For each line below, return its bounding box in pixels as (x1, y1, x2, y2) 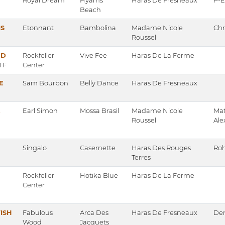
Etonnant (23, 24, 54, 32)
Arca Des (80, 208, 108, 217)
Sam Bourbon (23, 79, 68, 87)
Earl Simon (23, 106, 58, 115)
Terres (132, 153, 151, 162)
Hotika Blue (80, 171, 118, 180)
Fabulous (23, 208, 53, 217)
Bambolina (80, 24, 116, 32)
